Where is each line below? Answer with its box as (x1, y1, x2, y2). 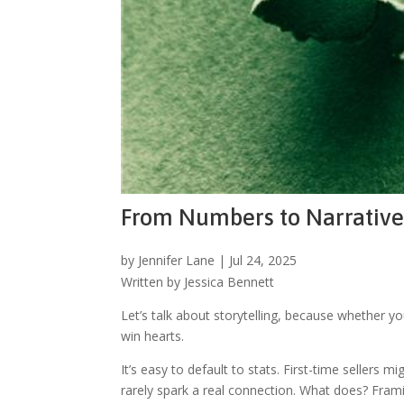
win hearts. (121, 326, 185, 344)
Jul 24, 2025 (229, 251, 298, 269)
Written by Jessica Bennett (121, 272, 275, 290)
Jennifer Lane (138, 251, 216, 269)
